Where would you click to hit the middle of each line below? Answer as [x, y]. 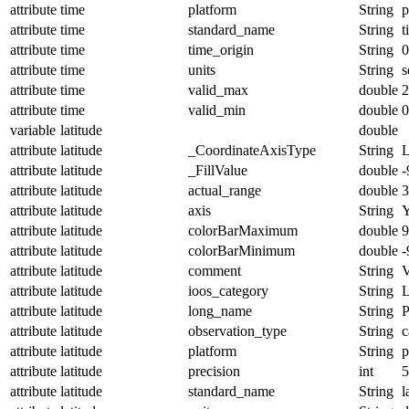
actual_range [225, 190]
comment [215, 270]
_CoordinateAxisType [252, 150]
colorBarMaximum [243, 230]
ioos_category [228, 290]
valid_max [218, 89]
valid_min [217, 110]
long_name [220, 310]
